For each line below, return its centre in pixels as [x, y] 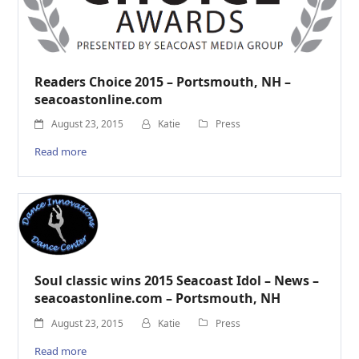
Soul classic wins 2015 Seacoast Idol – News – [177, 281]
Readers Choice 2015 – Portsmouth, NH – [163, 81]
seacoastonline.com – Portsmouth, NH [158, 298]
